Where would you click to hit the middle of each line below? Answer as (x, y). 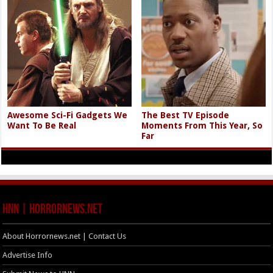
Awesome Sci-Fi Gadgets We (68, 115)
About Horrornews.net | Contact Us (65, 236)
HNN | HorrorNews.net (53, 210)
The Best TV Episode (186, 115)
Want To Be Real (42, 126)
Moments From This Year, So (202, 126)
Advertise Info (28, 255)
